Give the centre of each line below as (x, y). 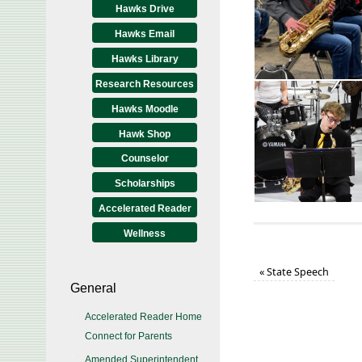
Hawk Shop (145, 134)
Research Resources (145, 84)
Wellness (145, 234)
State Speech (297, 272)
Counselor (145, 158)
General (93, 288)
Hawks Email (145, 34)
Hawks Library (145, 59)
